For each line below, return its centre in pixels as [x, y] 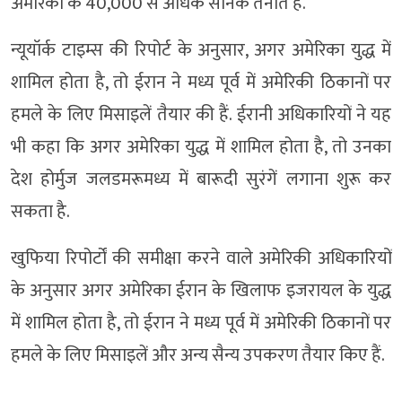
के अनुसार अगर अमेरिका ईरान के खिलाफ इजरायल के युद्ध [201, 290]
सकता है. [40, 211]
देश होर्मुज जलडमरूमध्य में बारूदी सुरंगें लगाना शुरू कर [201, 179]
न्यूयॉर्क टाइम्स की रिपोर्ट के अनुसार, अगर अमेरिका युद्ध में [201, 50]
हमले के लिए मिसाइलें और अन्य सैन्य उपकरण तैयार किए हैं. [198, 355]
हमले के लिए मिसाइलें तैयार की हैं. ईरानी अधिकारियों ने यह [201, 114]
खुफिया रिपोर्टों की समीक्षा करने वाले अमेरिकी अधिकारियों [201, 258]
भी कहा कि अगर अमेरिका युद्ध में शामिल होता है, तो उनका [201, 147]
